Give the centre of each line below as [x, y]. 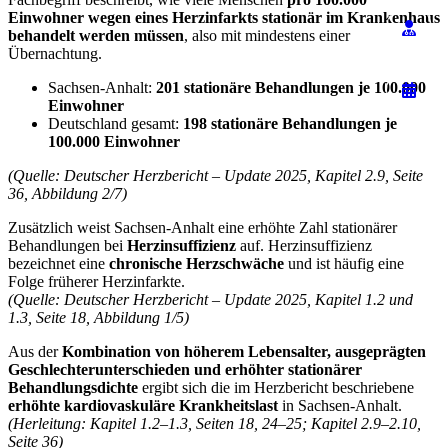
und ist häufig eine [344, 264]
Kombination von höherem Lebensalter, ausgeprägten [244, 352]
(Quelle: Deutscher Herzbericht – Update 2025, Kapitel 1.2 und [210, 300]
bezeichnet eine [58, 264]
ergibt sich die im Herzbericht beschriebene [276, 388]
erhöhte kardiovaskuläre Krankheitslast [143, 406]
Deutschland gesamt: [115, 124]
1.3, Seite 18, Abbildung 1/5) [98, 318]
